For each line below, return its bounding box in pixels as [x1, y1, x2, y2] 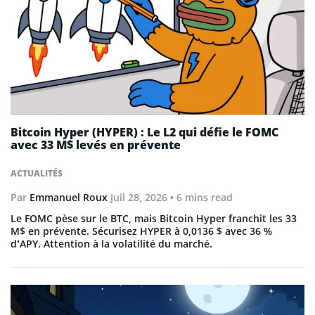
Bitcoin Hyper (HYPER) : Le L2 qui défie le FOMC [11, 124, 278, 141]
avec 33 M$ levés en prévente [11, 137, 181, 153]
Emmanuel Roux [30, 191, 108, 205]
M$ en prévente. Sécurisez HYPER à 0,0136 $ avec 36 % [11, 224, 272, 238]
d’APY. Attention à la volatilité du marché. [11, 237, 212, 251]
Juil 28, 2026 [110, 191, 167, 205]
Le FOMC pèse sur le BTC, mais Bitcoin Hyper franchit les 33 [11, 212, 297, 226]
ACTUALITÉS [11, 167, 63, 180]
